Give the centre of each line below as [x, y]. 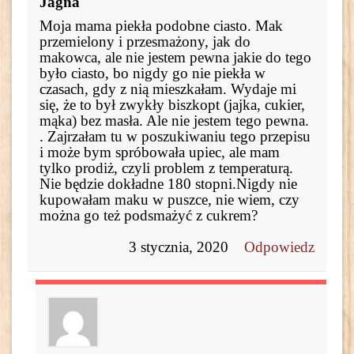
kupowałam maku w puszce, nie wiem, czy [169, 199]
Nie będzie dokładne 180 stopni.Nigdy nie [168, 183]
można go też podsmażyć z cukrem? [149, 215]
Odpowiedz [279, 247]
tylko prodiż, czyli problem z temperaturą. [166, 168]
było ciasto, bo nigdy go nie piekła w [153, 73]
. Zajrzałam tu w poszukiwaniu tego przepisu [175, 136]
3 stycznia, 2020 [179, 247]
